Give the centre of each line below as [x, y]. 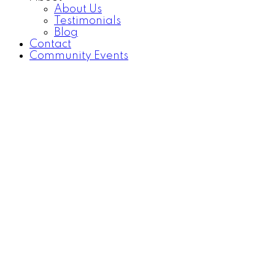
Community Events [79, 56]
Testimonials [87, 21]
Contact [50, 44]
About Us [78, 9]
